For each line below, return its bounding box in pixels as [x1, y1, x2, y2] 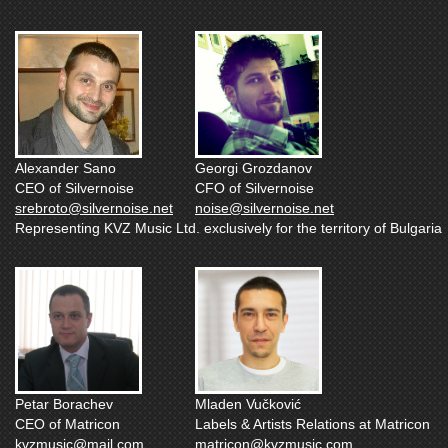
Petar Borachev [15, 395, 113, 412]
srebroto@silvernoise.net [15, 199, 173, 216]
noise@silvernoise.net [195, 199, 334, 216]
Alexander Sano [15, 159, 116, 176]
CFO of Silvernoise [195, 179, 314, 196]
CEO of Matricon [15, 415, 120, 432]
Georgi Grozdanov [195, 159, 312, 176]
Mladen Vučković [195, 395, 301, 412]
